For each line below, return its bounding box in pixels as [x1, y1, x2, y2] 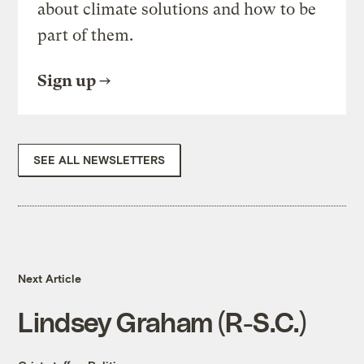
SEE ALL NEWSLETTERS [33, 153, 166, 167]
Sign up [37, 71, 97, 91]
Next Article [18, 271, 82, 286]
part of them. [37, 26, 134, 45]
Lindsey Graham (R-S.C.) [18, 305, 306, 338]
